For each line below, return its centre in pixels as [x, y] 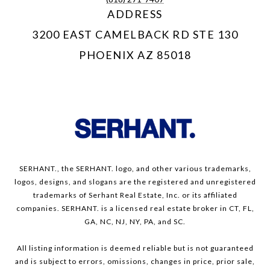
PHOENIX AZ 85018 [135, 55]
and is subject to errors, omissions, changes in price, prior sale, [135, 262]
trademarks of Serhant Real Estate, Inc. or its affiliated [135, 195]
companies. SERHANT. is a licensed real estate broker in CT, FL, [135, 209]
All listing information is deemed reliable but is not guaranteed [135, 248]
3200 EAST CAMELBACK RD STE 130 [135, 35]
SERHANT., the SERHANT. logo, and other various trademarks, [135, 169]
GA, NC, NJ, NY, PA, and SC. [135, 222]
